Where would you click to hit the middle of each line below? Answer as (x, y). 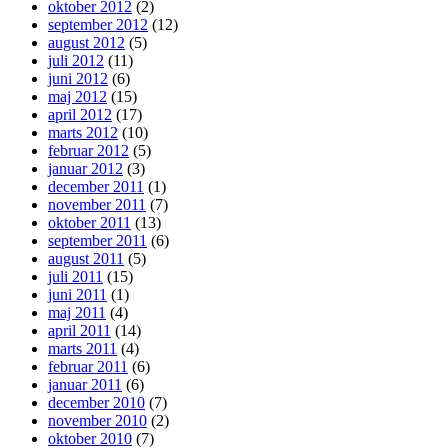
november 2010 (97, 421)
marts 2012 (83, 133)
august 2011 (86, 259)
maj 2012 (77, 97)
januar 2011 (85, 385)
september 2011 (97, 241)
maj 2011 (77, 313)
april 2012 (80, 115)
